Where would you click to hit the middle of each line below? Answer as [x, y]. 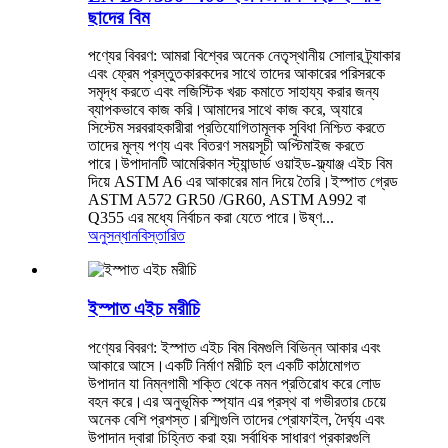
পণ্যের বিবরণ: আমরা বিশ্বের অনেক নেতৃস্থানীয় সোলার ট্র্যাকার [244, 56]
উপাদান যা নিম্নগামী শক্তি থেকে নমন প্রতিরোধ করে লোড [234, 383]
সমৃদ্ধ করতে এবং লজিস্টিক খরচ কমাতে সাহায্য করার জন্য [233, 92]
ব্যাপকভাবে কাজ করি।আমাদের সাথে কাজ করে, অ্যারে [225, 110]
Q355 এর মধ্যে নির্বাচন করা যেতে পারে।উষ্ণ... [211, 218]
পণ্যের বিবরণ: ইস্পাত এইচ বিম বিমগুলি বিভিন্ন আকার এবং [234, 347]
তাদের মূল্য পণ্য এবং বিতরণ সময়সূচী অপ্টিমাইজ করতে [226, 146]
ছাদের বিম [119, 17]
